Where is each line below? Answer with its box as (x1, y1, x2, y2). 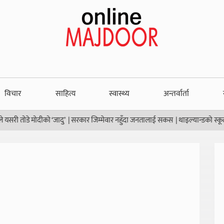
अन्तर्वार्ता (163, 87, 189, 100)
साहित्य (55, 87, 75, 100)
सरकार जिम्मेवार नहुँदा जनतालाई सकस (38, 114, 140, 126)
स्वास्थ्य (109, 87, 130, 100)
